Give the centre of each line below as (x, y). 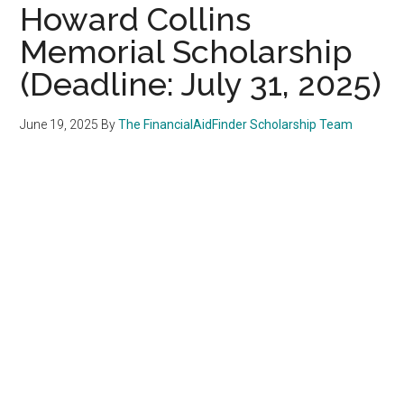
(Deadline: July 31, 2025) (201, 83)
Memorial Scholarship (187, 51)
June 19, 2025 (60, 124)
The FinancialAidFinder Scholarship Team (236, 124)
